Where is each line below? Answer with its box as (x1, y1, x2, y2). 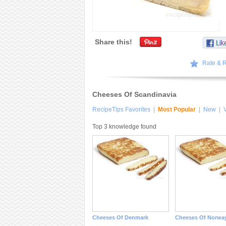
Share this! (94, 38, 132, 46)
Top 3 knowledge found (92, 123, 156, 130)
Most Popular (157, 106, 196, 113)
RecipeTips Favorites (92, 106, 150, 113)
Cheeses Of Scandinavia (92, 90, 177, 98)
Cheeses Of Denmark (92, 214, 148, 220)
